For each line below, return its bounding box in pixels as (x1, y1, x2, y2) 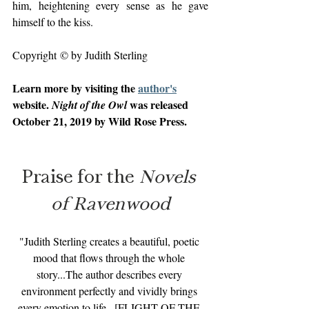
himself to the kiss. (12, 14, 93, 29)
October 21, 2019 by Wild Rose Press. (12, 113, 187, 129)
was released (127, 97, 191, 112)
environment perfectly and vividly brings (21, 283, 200, 298)
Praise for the (21, 164, 139, 188)
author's (138, 80, 177, 96)
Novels (139, 164, 199, 188)
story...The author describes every (36, 267, 185, 281)
